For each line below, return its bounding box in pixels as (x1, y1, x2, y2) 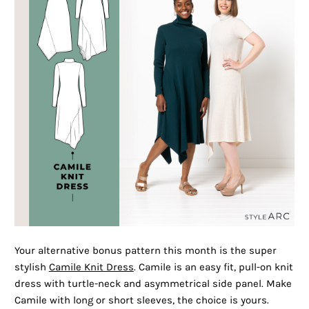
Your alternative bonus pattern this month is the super (14, 245, 277, 257)
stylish (14, 261, 49, 274)
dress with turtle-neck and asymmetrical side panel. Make (14, 278, 292, 290)
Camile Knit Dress (48, 261, 134, 274)
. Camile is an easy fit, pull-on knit (133, 261, 293, 274)
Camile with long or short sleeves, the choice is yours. (14, 295, 269, 307)
